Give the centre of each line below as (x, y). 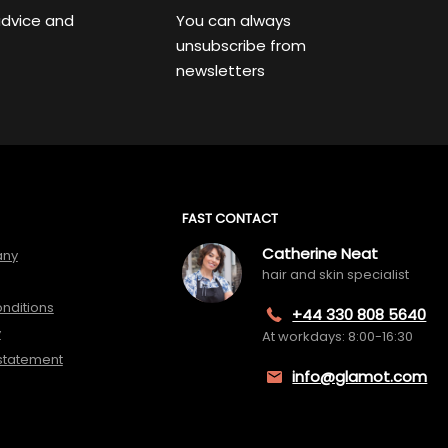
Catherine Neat (320, 253)
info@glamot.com (360, 376)
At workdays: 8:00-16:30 (338, 336)
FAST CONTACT (230, 218)
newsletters (220, 70)
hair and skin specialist (336, 274)
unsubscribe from (240, 45)
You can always (233, 20)
